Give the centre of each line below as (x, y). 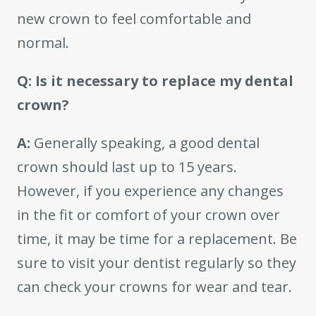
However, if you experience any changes (150, 191)
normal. (43, 43)
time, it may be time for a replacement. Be (157, 239)
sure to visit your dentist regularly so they (157, 263)
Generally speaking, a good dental (145, 143)
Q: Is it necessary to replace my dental (155, 81)
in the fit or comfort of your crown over (148, 215)
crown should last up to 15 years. (127, 167)
